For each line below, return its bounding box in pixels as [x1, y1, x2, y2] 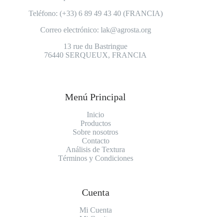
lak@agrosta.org [100, 26, 151, 34]
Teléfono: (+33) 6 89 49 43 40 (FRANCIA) [28, 9, 163, 17]
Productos [80, 119, 111, 127]
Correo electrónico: [40, 26, 101, 34]
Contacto [81, 137, 109, 145]
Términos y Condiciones [58, 154, 133, 162]
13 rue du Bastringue [63, 42, 128, 50]
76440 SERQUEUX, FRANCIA [44, 51, 147, 59]
